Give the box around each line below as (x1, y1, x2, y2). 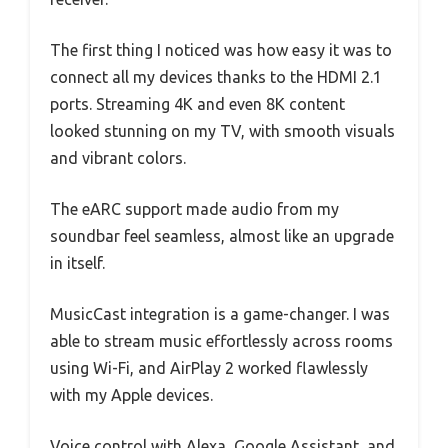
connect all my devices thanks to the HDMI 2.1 (50, 67, 382, 86)
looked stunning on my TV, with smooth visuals (50, 121, 395, 140)
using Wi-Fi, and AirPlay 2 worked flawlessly (50, 358, 368, 377)
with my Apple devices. (50, 385, 213, 404)
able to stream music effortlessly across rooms (50, 331, 393, 350)
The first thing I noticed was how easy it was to (50, 40, 392, 59)
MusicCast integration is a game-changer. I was (50, 304, 390, 323)
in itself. (50, 253, 105, 272)
